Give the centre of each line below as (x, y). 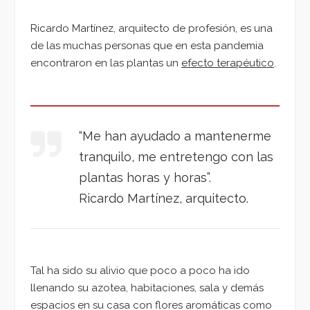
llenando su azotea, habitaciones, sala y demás (147, 288)
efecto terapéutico (228, 63)
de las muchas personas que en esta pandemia (147, 46)
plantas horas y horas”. (145, 178)
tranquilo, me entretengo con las (176, 157)
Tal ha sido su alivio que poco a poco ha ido (140, 271)
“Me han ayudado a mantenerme (175, 136)
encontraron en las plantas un (106, 63)
